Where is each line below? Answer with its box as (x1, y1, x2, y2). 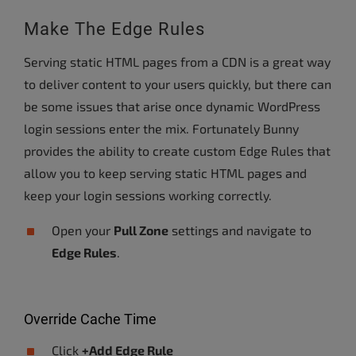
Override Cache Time (24, 311, 157, 327)
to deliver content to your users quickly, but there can (24, 76, 331, 91)
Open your (52, 222, 114, 238)
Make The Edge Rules (24, 19, 205, 39)
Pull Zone (114, 222, 168, 238)
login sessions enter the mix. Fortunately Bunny (24, 121, 299, 136)
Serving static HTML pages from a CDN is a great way (24, 54, 331, 69)
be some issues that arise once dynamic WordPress (24, 99, 320, 114)
